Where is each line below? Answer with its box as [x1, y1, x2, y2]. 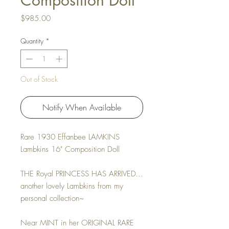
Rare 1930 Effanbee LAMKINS [20, 131, 120, 142]
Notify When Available [42, 101, 121, 113]
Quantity [20, 36, 43, 45]
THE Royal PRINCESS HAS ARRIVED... [20, 168, 143, 179]
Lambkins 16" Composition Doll [20, 144, 120, 154]
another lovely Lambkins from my [20, 180, 123, 191]
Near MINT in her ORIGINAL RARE [20, 217, 134, 228]
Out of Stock [20, 74, 58, 84]
